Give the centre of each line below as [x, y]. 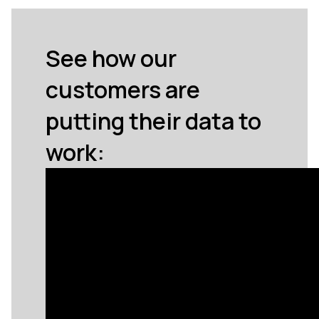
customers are [123, 90]
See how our [111, 58]
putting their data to [153, 121]
